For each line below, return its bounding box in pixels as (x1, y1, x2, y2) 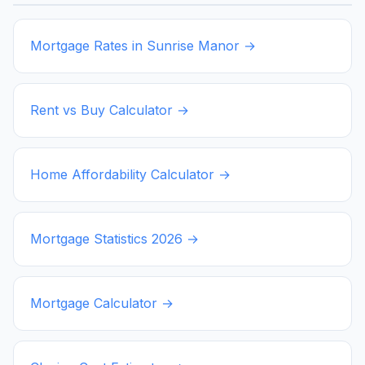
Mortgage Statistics (30, 230, 152, 247)
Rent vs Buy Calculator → (30, 101, 189, 118)
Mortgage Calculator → (30, 294, 174, 311)
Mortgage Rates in (30, 37, 147, 54)
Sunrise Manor (147, 37, 240, 54)
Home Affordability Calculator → (30, 165, 231, 182)
